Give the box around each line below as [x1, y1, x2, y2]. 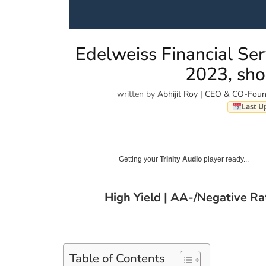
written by [117, 88, 158, 100]
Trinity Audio [160, 154, 202, 163]
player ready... [202, 154, 249, 163]
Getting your [119, 154, 160, 163]
